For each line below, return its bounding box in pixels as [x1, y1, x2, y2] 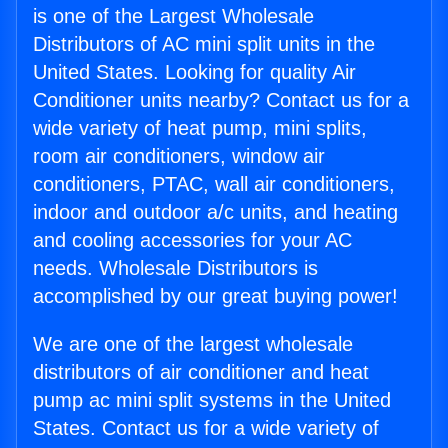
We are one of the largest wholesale [33, 333, 353, 356]
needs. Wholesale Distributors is [33, 257, 318, 280]
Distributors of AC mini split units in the [33, 33, 375, 56]
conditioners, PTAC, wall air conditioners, [33, 173, 395, 196]
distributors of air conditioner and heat [33, 361, 369, 384]
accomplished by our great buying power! [33, 285, 398, 308]
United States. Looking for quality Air [33, 61, 356, 84]
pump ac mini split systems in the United [33, 389, 391, 412]
